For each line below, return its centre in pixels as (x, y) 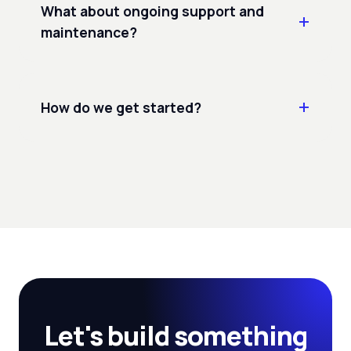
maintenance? (89, 32)
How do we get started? (121, 107)
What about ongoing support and (152, 11)
